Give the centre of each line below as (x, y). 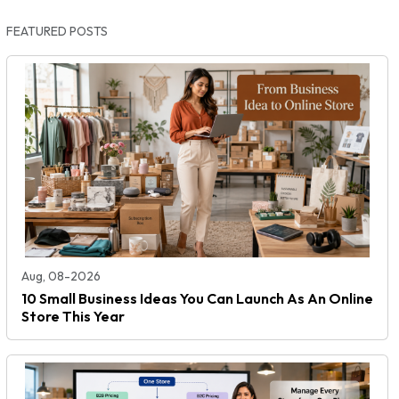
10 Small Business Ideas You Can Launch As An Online (197, 298)
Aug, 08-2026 (61, 276)
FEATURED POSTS (57, 31)
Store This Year (73, 316)
